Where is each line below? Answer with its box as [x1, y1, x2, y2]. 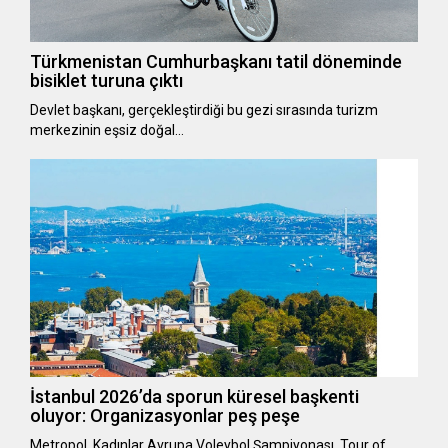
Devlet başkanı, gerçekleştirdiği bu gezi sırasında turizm [30, 102, 378, 119]
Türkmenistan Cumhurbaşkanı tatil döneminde [30, 51, 402, 73]
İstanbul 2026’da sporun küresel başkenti [30, 385, 359, 407]
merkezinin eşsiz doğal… [30, 122, 184, 139]
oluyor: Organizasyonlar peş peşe [30, 404, 300, 426]
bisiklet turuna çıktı [30, 70, 183, 92]
